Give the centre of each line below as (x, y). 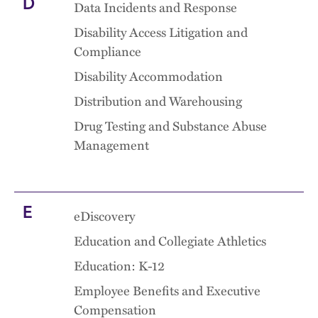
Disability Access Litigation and (161, 32)
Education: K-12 (119, 265)
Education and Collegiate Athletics (170, 241)
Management (111, 145)
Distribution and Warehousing (158, 101)
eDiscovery (104, 216)
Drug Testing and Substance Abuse (170, 126)
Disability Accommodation (148, 76)
